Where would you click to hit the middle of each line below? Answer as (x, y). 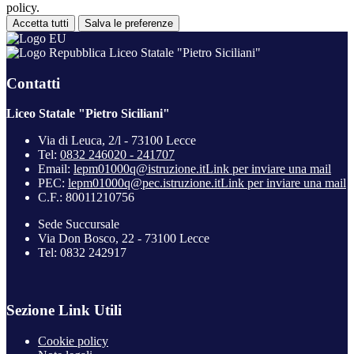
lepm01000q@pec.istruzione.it (144, 183)
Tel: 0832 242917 (82, 253)
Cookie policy (73, 341)
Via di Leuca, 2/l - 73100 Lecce (117, 141)
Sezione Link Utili (64, 310)
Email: (56, 169)
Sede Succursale (79, 224)
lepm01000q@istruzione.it (139, 169)
